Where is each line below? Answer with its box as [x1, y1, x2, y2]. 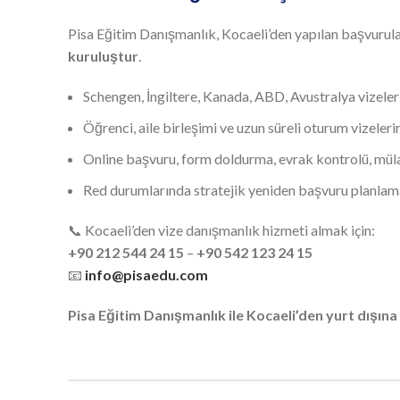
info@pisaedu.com [85, 265, 208, 283]
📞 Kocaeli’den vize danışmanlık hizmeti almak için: [68, 221, 375, 238]
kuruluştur [68, 46, 138, 64]
